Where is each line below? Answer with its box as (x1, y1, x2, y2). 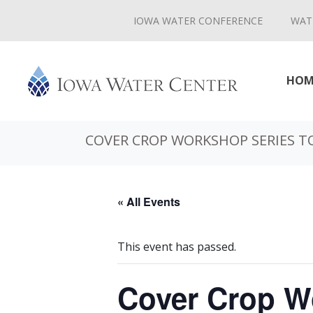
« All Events (117, 194, 180, 210)
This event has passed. (117, 239, 236, 254)
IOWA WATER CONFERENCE (133, 14, 263, 27)
